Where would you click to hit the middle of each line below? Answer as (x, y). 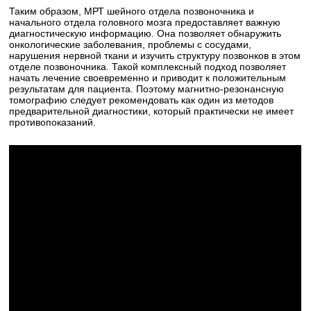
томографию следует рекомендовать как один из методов (142, 100)
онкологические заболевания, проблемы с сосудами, (131, 44)
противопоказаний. (53, 122)
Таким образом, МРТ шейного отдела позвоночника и (132, 11)
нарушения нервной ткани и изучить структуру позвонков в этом (155, 56)
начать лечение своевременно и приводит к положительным (148, 78)
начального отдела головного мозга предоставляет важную (145, 22)
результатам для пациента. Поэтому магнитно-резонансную (147, 89)
